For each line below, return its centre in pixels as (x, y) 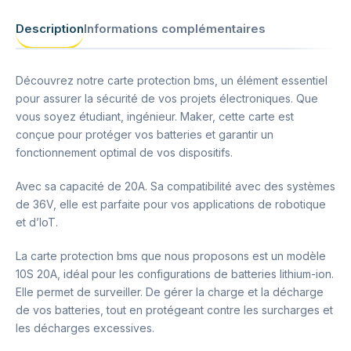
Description (50, 28)
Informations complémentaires (175, 28)
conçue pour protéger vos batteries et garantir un (145, 135)
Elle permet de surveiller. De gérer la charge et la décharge (170, 292)
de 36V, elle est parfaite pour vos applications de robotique (171, 204)
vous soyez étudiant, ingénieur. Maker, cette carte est (155, 117)
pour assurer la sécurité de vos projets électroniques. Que (167, 99)
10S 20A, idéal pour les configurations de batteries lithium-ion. (175, 274)
